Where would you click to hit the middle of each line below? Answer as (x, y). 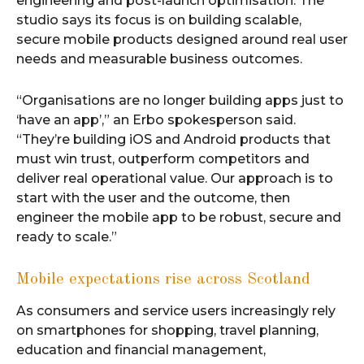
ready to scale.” (67, 237)
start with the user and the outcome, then (153, 198)
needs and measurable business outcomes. (159, 59)
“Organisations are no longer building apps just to (180, 100)
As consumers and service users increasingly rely (176, 310)
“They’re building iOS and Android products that (173, 139)
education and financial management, (141, 349)
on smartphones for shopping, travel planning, (167, 330)
